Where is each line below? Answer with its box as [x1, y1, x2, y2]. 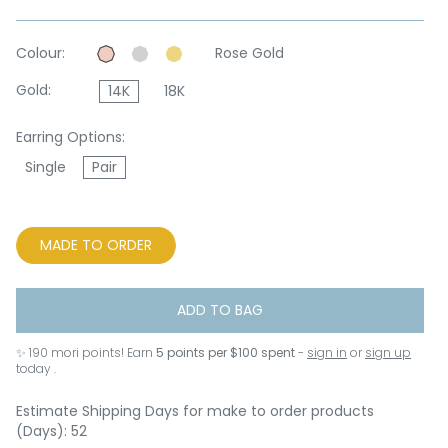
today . [16, 360, 56, 377]
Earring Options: [16, 127, 125, 147]
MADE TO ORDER [82, 235, 152, 255]
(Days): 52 [16, 421, 87, 441]
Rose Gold [215, 43, 284, 63]
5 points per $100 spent [156, 344, 295, 361]
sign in [307, 344, 347, 361]
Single [25, 157, 66, 177]
